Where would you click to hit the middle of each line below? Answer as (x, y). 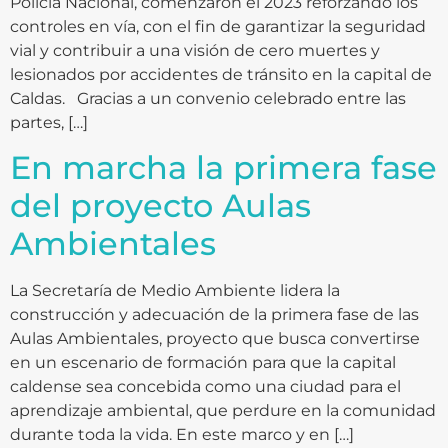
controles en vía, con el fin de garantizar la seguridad (218, 26)
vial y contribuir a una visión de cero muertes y (195, 50)
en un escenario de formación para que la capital (203, 363)
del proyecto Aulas (160, 206)
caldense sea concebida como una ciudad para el (205, 387)
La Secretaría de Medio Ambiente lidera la (175, 291)
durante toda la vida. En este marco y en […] (182, 435)
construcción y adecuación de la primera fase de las (214, 315)
